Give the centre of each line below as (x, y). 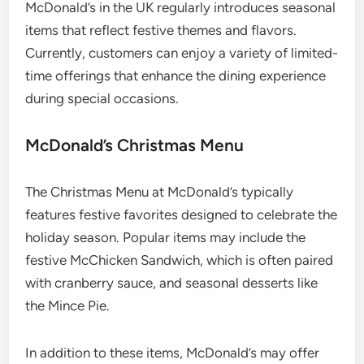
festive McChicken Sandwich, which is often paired (180, 260)
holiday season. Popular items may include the (166, 238)
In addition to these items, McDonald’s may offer (173, 353)
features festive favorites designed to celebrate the (182, 215)
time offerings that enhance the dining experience (176, 76)
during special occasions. (102, 99)
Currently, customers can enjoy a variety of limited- (182, 53)
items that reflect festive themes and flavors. (161, 30)
